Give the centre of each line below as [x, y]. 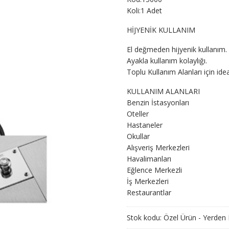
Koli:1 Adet [144, 10]
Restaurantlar [149, 192]
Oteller [138, 114]
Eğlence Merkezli [154, 170]
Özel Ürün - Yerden [195, 217]
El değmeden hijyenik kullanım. [177, 49]
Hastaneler [145, 125]
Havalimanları [149, 159]
